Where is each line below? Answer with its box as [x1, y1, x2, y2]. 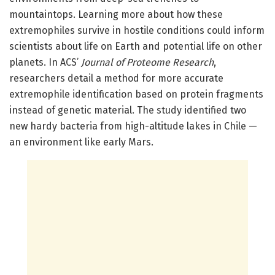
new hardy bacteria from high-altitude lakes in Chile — [9, 120, 257, 132]
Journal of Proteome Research [81, 56, 214, 68]
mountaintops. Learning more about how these [9, 8, 223, 20]
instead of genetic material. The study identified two [9, 104, 246, 116]
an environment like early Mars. [9, 136, 158, 148]
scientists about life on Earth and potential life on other [9, 40, 262, 52]
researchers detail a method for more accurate [9, 72, 223, 84]
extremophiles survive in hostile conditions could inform [9, 24, 265, 36]
